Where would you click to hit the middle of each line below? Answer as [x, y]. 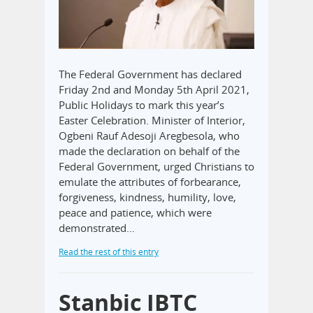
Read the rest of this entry [109, 252]
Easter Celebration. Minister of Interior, [152, 120]
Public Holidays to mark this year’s [141, 104]
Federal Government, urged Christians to [156, 166]
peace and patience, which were [135, 212]
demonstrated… [97, 227]
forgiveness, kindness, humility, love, [147, 197]
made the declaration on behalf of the [149, 151]
